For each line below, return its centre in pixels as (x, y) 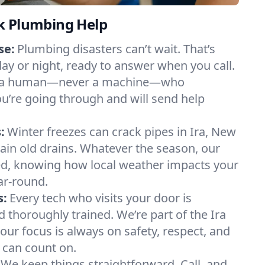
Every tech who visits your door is (101, 198)
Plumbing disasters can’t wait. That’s (116, 49)
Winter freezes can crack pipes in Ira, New (122, 132)
